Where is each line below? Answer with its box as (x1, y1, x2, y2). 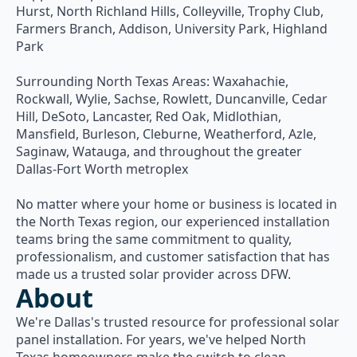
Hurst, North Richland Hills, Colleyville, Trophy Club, (16, 2, 324, 20)
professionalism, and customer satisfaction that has (16, 248, 330, 265)
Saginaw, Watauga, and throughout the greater (16, 143, 302, 160)
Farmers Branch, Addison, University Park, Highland (16, 20, 328, 37)
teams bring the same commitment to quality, (16, 230, 292, 248)
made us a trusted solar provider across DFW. (16, 265, 291, 283)
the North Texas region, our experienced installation (16, 213, 330, 230)
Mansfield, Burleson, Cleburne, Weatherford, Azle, (16, 125, 316, 143)
